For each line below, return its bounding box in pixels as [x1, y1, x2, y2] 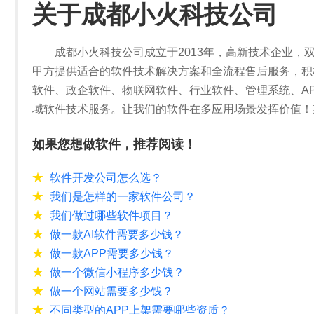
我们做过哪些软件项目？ [50, 210, 173, 221]
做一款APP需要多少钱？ [50, 247, 174, 259]
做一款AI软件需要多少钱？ [50, 228, 184, 240]
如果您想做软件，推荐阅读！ [32, 137, 196, 151]
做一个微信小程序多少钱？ [50, 266, 184, 278]
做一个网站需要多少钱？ [50, 285, 173, 297]
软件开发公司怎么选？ [50, 172, 162, 184]
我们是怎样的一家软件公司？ [50, 191, 196, 203]
